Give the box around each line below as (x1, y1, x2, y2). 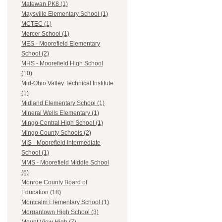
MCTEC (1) (21, 20, 52, 28)
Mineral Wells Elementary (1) (21, 110, 99, 117)
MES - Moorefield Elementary (21, 40, 100, 48)
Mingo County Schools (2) (21, 129, 91, 137)
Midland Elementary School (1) (21, 100, 105, 107)
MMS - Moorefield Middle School (21, 159, 109, 166)
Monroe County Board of (21, 179, 87, 186)
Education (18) (21, 189, 61, 196)
